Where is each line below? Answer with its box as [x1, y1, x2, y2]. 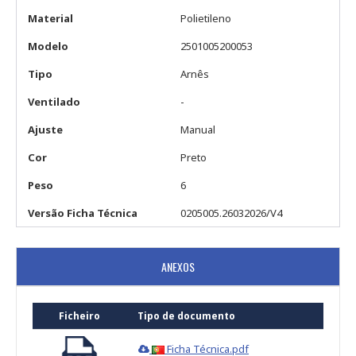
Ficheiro [59, 308, 100, 323]
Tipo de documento [137, 308, 235, 323]
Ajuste [28, 122, 63, 137]
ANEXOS [161, 257, 195, 275]
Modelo [28, 38, 68, 53]
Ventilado [28, 94, 80, 109]
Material [28, 10, 73, 25]
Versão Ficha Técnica [28, 205, 137, 220]
